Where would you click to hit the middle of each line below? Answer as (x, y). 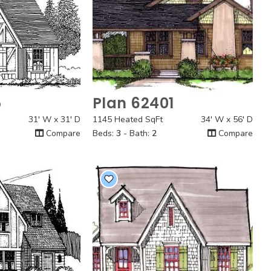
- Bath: (136, 133)
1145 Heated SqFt (127, 119)
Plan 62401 (133, 103)
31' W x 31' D (54, 119)
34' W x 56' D (227, 119)
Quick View (172, 108)
